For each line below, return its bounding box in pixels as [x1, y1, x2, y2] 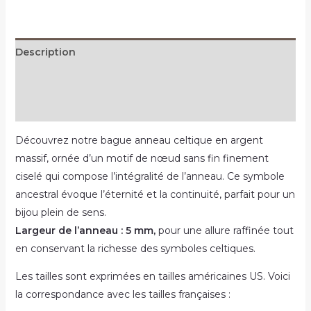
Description [15, 45, 76, 58]
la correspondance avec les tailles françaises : [15, 287, 230, 301]
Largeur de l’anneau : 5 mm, [15, 224, 158, 237]
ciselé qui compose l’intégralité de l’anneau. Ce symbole [15, 169, 285, 183]
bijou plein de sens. [15, 205, 106, 219]
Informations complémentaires [15, 73, 176, 86]
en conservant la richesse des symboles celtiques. [15, 242, 255, 255]
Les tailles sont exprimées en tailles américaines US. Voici [15, 269, 290, 283]
